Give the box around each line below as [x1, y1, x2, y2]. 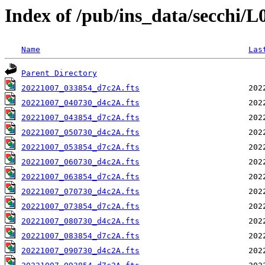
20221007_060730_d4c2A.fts [21, 157, 140, 167]
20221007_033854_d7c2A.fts [21, 83, 140, 93]
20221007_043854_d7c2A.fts [21, 113, 140, 122]
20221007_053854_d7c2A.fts [21, 143, 140, 152]
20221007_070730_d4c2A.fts [21, 187, 140, 196]
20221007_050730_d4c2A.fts [21, 128, 140, 137]
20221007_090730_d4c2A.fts [21, 246, 140, 256]
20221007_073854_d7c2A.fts [21, 202, 140, 211]
